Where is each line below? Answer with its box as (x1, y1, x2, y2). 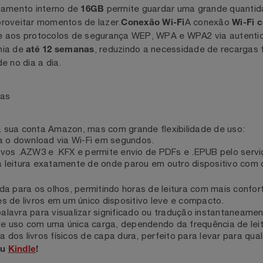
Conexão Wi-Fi (141, 47, 208, 57)
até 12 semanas (41, 76, 113, 85)
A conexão (208, 45, 258, 56)
